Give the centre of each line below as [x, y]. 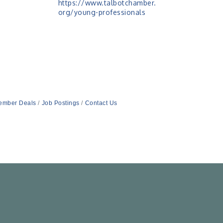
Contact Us [101, 103]
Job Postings [60, 103]
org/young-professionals [102, 12]
